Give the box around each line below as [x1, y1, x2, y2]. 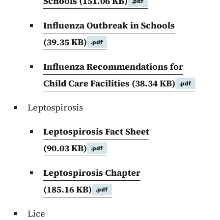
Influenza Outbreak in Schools [43, 19, 175, 32]
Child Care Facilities [43, 77, 132, 90]
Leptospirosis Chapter [43, 166, 140, 179]
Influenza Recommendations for [43, 60, 183, 73]
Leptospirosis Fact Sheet [43, 125, 149, 138]
